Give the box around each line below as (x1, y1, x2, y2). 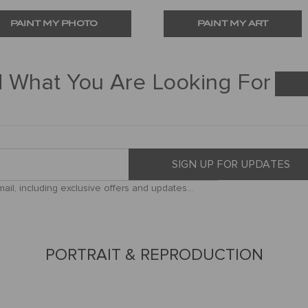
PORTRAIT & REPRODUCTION (45, 245, 263, 265)
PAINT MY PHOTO (10, 19, 98, 28)
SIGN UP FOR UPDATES (171, 157, 291, 171)
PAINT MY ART (197, 19, 268, 28)
